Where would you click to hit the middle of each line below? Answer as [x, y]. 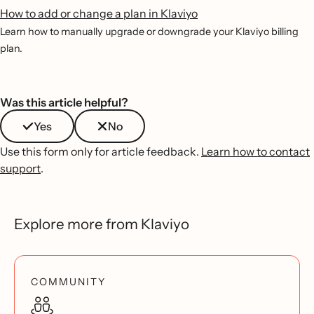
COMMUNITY [68, 282]
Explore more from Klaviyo [102, 224]
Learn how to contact [255, 151]
